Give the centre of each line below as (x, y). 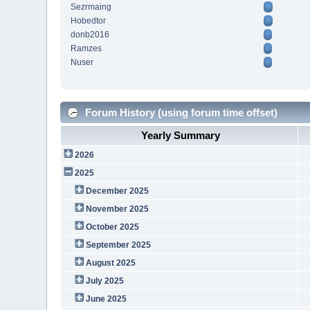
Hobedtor (89, 21)
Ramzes (86, 49)
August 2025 (110, 263)
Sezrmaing (91, 7)
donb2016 (90, 35)
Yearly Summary (181, 135)
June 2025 (106, 299)
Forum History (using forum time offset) (180, 112)
